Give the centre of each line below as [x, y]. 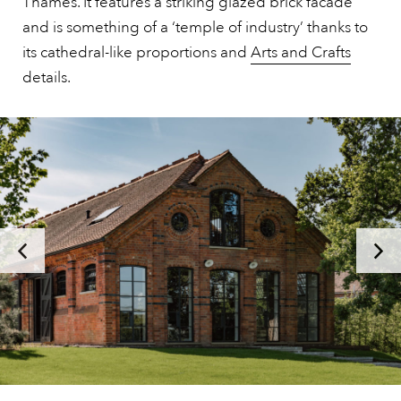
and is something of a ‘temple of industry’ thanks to [195, 27]
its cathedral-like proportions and [137, 52]
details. [47, 77]
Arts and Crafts [301, 52]
